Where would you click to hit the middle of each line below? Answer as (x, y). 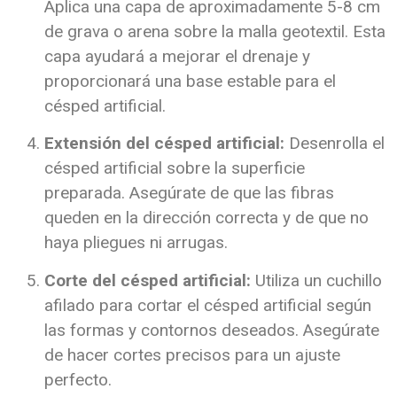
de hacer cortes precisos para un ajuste (192, 354)
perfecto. (78, 379)
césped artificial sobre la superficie (175, 168)
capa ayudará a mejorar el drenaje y (177, 56)
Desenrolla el (335, 144)
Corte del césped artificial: (148, 280)
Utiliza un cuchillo (316, 280)
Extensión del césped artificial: (164, 144)
